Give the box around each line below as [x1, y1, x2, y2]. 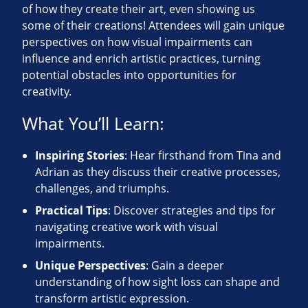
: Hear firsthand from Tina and [124, 148, 282, 164]
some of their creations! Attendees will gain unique [22, 18, 285, 34]
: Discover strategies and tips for [108, 203, 276, 219]
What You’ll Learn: [22, 112, 164, 135]
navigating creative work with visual [35, 219, 219, 235]
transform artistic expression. [35, 291, 190, 307]
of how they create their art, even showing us [22, 1, 255, 17]
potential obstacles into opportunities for [22, 67, 236, 83]
